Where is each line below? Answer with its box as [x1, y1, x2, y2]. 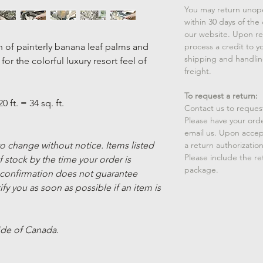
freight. [184, 66, 211, 77]
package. [184, 164, 218, 176]
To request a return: [184, 90, 258, 102]
